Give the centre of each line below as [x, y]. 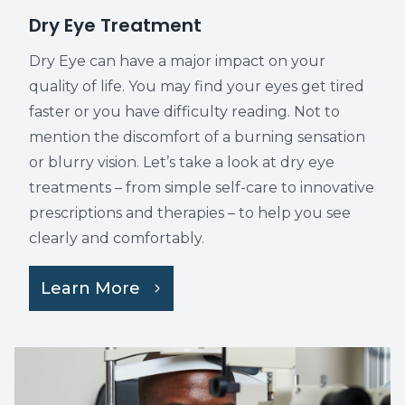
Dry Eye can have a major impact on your [177, 61]
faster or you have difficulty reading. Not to [184, 112]
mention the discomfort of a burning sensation [197, 137]
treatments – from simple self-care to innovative [202, 188]
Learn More [90, 288]
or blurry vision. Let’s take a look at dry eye [182, 162]
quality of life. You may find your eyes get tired [197, 86]
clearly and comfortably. [117, 238]
